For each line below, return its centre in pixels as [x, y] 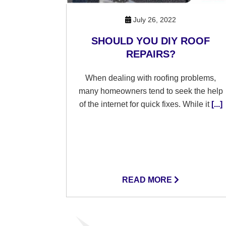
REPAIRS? [151, 54]
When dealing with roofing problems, [151, 78]
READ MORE [148, 180]
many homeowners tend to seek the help [151, 91]
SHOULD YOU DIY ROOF [151, 41]
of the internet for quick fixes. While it [144, 104]
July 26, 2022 [154, 20]
